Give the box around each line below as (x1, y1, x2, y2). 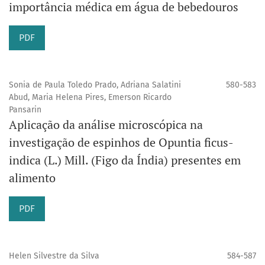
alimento (9, 170, 56, 186)
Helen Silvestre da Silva (9, 251, 99, 261)
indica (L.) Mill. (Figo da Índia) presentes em (9, 152, 241, 169)
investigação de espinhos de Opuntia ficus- (9, 134, 234, 151)
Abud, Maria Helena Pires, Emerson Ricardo (9, 92, 172, 103)
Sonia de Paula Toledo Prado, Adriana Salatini (9, 80, 181, 91)
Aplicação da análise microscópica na (9, 117, 203, 133)
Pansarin (9, 105, 41, 115)
